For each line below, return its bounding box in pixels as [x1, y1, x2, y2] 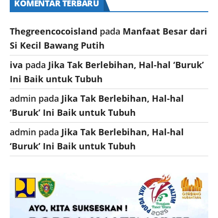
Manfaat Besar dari [123, 25, 207, 37]
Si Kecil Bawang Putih [10, 39, 105, 51]
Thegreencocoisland [10, 25, 97, 37]
